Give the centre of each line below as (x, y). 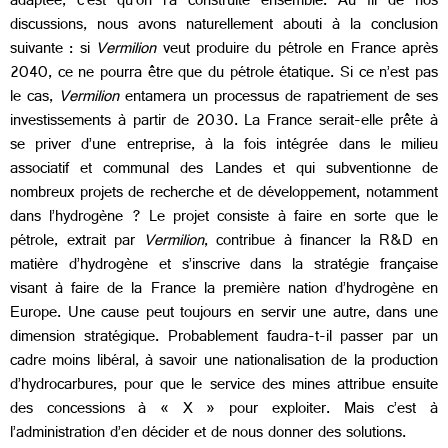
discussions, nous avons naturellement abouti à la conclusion (224, 27)
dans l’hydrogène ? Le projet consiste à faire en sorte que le (224, 219)
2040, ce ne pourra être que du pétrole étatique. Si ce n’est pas (224, 75)
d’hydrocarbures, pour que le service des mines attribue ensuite (224, 387)
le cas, (34, 99)
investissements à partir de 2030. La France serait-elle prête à (224, 123)
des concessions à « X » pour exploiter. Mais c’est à (224, 411)
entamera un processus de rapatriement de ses (281, 99)
